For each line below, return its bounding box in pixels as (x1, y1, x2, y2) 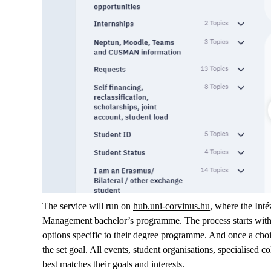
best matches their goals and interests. (42, 259, 184, 269)
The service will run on (42, 201, 133, 211)
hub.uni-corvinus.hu (133, 201, 210, 211)
